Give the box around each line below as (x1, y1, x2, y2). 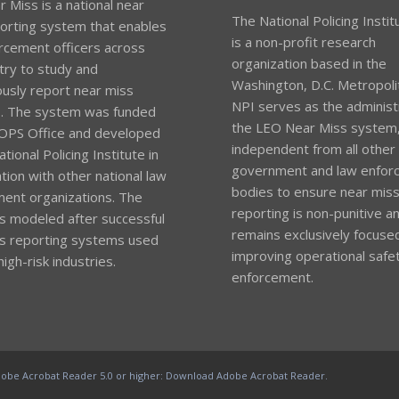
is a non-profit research (232, 32, 377, 51)
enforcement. (232, 267, 314, 286)
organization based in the (232, 53, 387, 72)
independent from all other (232, 139, 396, 158)
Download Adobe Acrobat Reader (166, 369, 325, 383)
